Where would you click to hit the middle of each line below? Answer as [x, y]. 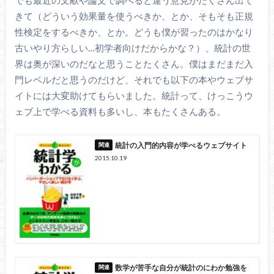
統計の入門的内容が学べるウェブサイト [181, 145]
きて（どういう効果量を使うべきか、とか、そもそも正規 [134, 16]
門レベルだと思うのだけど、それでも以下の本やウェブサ [134, 79]
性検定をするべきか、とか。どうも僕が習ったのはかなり [134, 31]
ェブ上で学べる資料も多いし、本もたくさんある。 [120, 111]
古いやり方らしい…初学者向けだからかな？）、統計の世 [132, 47]
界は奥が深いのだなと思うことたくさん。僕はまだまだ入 [134, 63]
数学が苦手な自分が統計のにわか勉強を [181, 268]
